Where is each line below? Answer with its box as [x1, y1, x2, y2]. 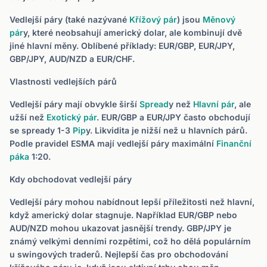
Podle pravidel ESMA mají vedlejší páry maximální [10, 138, 216, 148]
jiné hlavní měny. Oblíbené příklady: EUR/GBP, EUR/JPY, [10, 41, 235, 51]
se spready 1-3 [10, 125, 73, 135]
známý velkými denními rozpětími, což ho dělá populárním [10, 236, 251, 246]
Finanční [216, 138, 252, 148]
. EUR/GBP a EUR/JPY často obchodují [97, 112, 250, 122]
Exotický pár [46, 112, 97, 122]
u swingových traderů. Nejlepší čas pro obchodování [10, 249, 228, 259]
